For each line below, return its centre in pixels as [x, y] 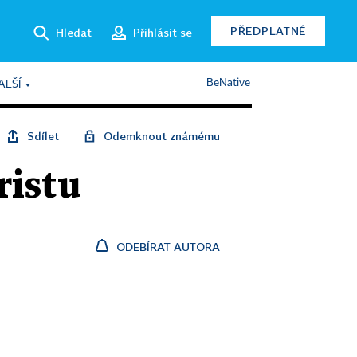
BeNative [228, 83]
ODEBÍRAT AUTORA [168, 247]
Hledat [74, 32]
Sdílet [43, 136]
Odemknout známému [162, 136]
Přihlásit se [163, 32]
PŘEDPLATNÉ [268, 31]
